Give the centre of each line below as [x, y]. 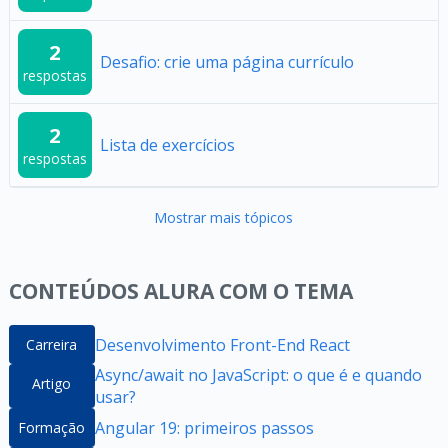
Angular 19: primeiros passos [204, 427]
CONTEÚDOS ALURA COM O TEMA [180, 291]
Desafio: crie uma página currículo [226, 62]
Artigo [52, 384]
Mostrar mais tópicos [224, 218]
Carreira [52, 345]
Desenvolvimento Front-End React [222, 344]
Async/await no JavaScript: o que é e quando [258, 375]
